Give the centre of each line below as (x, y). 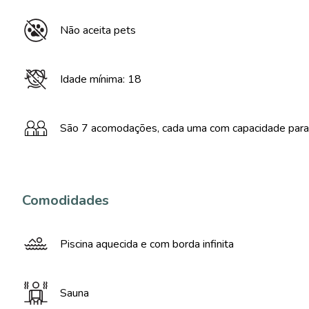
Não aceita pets (98, 30)
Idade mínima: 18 (101, 79)
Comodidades (66, 200)
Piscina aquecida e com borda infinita (147, 244)
